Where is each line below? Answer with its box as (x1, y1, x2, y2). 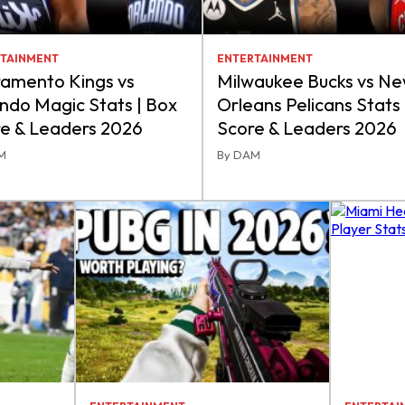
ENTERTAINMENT (217, 52, 313, 65)
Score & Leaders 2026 (217, 117, 397, 139)
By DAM (217, 147, 260, 162)
